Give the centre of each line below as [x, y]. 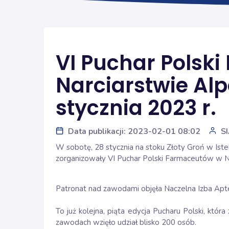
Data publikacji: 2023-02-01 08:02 [134, 131]
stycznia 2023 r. [136, 108]
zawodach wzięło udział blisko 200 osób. [126, 222]
